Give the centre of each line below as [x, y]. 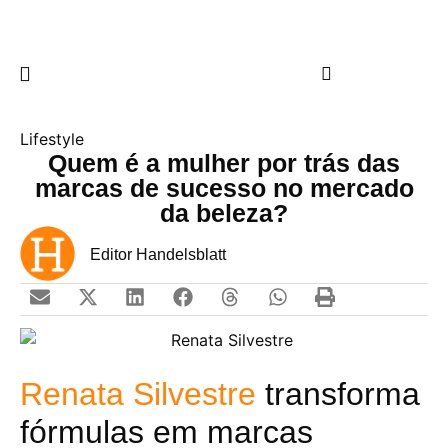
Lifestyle [52, 138]
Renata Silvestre [138, 393]
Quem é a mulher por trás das [224, 162]
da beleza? [224, 212]
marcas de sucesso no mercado [224, 187]
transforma [338, 393]
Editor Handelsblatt [158, 255]
